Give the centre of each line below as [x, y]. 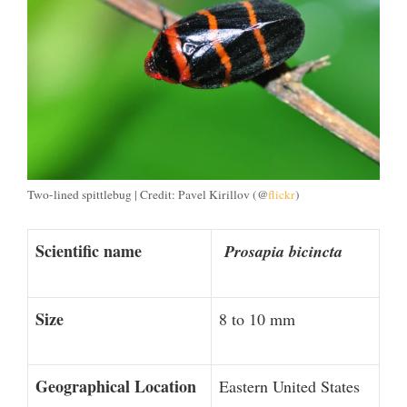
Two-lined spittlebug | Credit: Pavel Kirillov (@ [148, 195]
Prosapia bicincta [283, 252]
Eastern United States [289, 387]
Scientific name [89, 251]
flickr [282, 195]
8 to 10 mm [257, 319]
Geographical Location [116, 387]
